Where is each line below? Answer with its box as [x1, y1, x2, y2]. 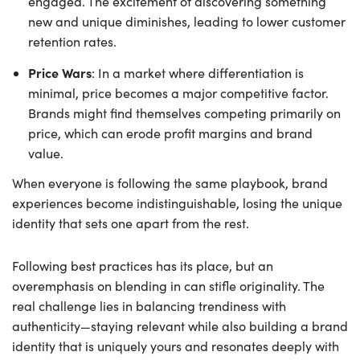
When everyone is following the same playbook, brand [12, 174, 328, 192]
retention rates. [28, 33, 117, 51]
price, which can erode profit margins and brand [28, 125, 313, 142]
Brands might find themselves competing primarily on [28, 104, 341, 122]
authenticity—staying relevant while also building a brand [12, 317, 348, 335]
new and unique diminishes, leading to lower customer [28, 13, 346, 31]
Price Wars [28, 63, 92, 82]
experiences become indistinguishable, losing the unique [12, 194, 342, 212]
